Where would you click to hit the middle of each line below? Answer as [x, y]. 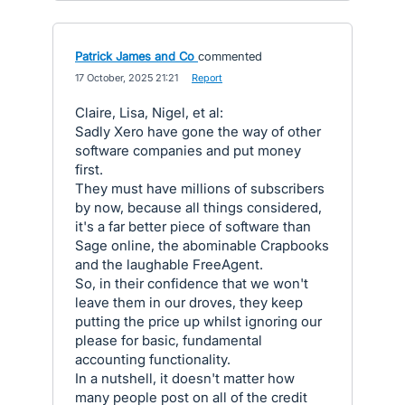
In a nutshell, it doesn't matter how [185, 378]
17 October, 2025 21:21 [127, 77]
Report [207, 77]
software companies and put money [188, 150]
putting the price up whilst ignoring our [198, 321]
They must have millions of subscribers [200, 188]
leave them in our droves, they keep [189, 302]
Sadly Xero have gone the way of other [198, 131]
